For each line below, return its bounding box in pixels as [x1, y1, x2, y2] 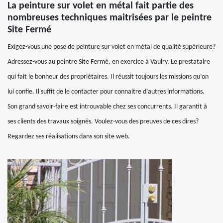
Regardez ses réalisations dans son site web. [7, 132, 130, 140]
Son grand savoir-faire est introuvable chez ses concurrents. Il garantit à [7, 103, 207, 111]
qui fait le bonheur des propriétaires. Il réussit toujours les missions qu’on [7, 73, 209, 81]
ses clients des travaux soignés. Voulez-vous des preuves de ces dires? [7, 117, 199, 125]
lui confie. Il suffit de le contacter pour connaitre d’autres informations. [7, 88, 205, 96]
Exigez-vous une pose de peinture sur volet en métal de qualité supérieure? [7, 43, 216, 51]
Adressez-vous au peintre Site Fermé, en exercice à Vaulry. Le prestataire [7, 58, 210, 66]
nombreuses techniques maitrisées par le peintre [7, 12, 212, 23]
